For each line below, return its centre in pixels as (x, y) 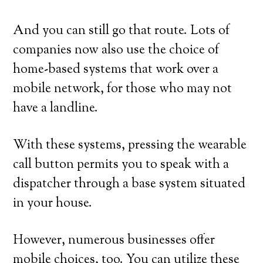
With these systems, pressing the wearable (130, 146)
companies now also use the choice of (116, 50)
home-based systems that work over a (116, 70)
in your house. (53, 204)
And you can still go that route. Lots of (122, 31)
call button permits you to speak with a (121, 165)
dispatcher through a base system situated (129, 184)
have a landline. (56, 109)
